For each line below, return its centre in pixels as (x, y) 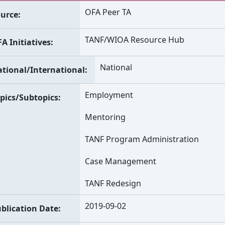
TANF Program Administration (142, 139)
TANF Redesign (113, 183)
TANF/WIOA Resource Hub (135, 40)
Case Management (121, 161)
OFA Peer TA (108, 12)
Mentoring (105, 117)
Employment (109, 95)
